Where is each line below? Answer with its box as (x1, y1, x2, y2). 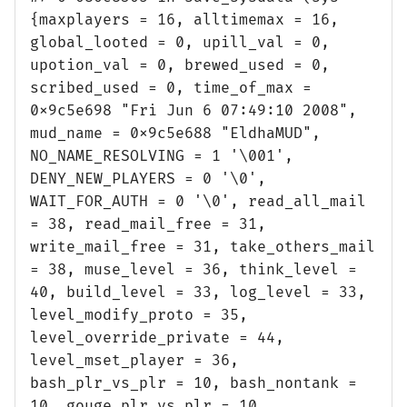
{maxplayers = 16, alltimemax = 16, (30, 10, 339, 29)
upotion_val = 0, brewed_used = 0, (30, 55, 330, 74)
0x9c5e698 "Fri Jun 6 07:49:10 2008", (30, 101, 357, 120)
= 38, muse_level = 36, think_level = (30, 260, 357, 279)
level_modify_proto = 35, (30, 305, 248, 324)
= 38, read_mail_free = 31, (30, 214, 266, 233)
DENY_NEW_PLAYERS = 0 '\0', (30, 169, 266, 188)
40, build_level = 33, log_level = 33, (30, 283, 366, 302)
